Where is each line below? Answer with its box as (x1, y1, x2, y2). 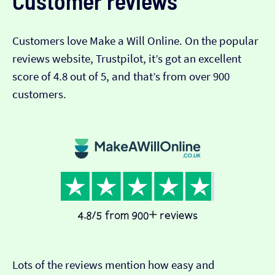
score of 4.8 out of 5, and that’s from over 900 (12, 69, 230, 84)
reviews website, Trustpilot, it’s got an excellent (12, 52, 241, 66)
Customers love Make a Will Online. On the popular (12, 34, 258, 48)
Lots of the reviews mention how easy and (12, 258, 215, 273)
